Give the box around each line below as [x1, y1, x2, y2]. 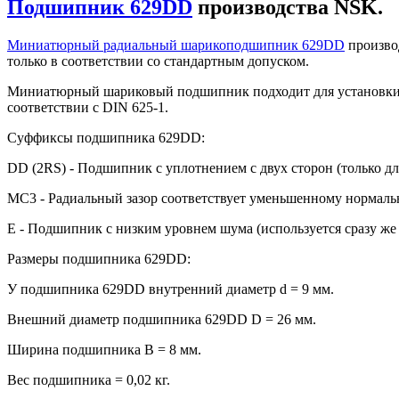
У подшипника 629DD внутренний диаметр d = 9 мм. [7, 281, 334, 297]
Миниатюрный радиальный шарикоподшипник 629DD [7, 37, 345, 53]
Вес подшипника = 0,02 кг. [7, 372, 170, 388]
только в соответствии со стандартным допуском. [7, 53, 309, 69]
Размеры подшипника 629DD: [7, 251, 191, 267]
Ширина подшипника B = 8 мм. [7, 342, 201, 358]
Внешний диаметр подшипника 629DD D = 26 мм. [7, 312, 316, 328]
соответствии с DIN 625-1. [7, 100, 168, 116]
